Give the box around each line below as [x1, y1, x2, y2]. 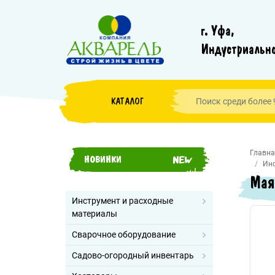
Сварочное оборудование [72, 230, 176, 239]
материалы [72, 209, 117, 219]
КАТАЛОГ [110, 95, 144, 107]
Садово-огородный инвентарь [72, 250, 194, 260]
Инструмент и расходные [72, 196, 173, 206]
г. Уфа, [201, 22, 234, 39]
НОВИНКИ [84, 153, 122, 166]
